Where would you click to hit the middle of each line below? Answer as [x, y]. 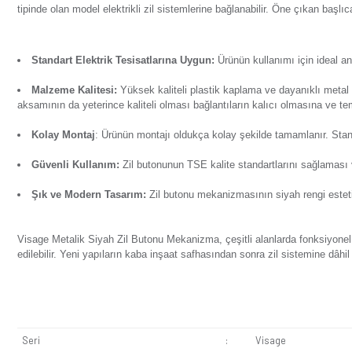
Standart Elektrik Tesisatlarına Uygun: [156, 251]
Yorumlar [130, 74]
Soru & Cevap [203, 74]
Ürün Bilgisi [62, 74]
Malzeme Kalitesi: [93, 288]
